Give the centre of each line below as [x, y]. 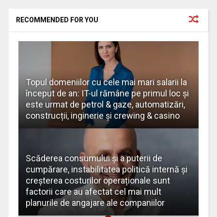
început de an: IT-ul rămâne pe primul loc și [107, 93]
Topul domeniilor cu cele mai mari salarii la [106, 82]
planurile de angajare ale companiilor [95, 203]
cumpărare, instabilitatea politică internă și [106, 170]
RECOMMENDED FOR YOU [57, 20]
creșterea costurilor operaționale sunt [98, 181]
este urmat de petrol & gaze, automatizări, [105, 105]
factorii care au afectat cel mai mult [93, 192]
